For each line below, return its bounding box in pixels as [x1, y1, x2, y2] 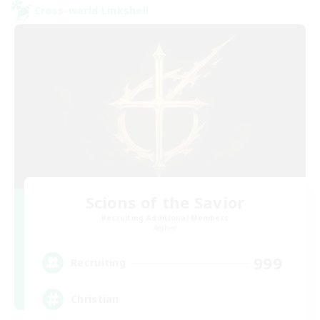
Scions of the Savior [85, 191, 245, 213]
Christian [71, 292, 119, 306]
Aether [153, 222, 177, 233]
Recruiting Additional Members [101, 212, 229, 223]
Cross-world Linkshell [34, 3, 149, 17]
